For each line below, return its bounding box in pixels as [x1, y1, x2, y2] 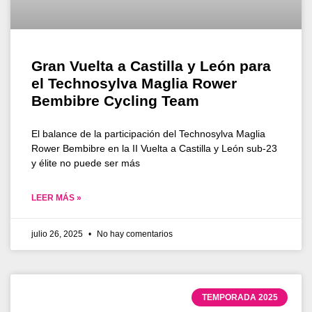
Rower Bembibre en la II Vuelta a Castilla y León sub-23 [31, 142, 277, 154]
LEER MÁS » [31, 192, 81, 203]
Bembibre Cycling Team [31, 92, 199, 109]
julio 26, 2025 [31, 228, 85, 239]
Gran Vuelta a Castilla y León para [31, 57, 271, 74]
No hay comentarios [95, 228, 173, 239]
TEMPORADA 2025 [201, 292, 278, 302]
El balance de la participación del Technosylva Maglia [31, 127, 265, 139]
